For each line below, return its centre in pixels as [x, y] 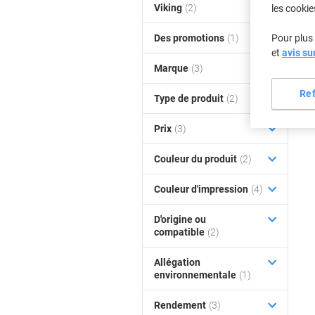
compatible [179, 232]
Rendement [180, 305]
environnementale [195, 275]
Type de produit [189, 98]
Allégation [177, 262]
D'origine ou [180, 219]
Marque [171, 68]
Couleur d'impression [201, 189]
